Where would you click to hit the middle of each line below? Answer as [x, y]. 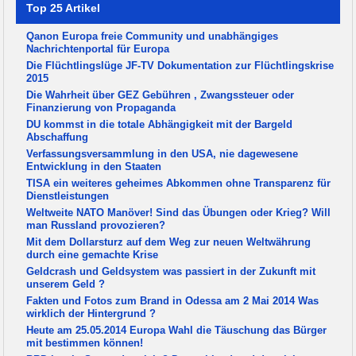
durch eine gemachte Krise [93, 255]
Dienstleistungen [68, 196]
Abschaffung [58, 137]
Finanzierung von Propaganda [101, 108]
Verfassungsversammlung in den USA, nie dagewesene [163, 154]
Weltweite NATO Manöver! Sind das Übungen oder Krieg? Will [179, 213]
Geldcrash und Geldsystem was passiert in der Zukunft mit [171, 272]
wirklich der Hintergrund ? [91, 314]
